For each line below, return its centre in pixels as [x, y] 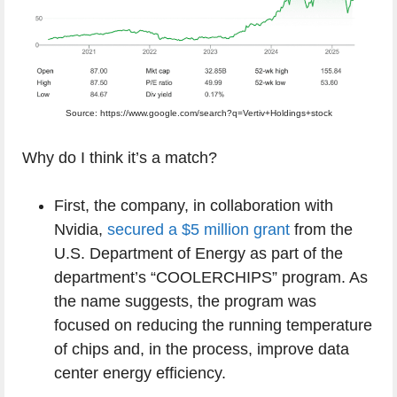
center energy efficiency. [140, 373]
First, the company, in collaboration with [194, 205]
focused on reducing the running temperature [213, 325]
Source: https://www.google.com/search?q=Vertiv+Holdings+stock [198, 113]
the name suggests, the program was [185, 301]
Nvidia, [81, 229]
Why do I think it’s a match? [120, 157]
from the [321, 229]
